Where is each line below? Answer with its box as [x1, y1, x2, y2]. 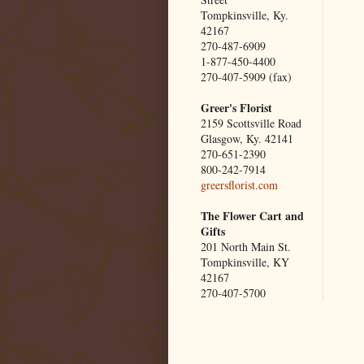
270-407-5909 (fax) [201, 69, 292, 85]
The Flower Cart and [201, 207, 304, 225]
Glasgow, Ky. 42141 [201, 131, 293, 147]
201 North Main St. [201, 239, 291, 255]
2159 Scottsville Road [201, 115, 301, 132]
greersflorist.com [201, 177, 278, 193]
